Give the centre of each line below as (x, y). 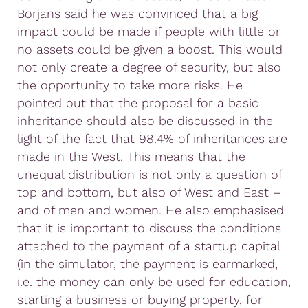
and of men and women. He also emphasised (151, 210)
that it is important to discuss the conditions (149, 228)
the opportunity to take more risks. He (130, 85)
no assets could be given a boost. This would (150, 49)
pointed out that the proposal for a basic (138, 102)
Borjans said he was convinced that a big (137, 13)
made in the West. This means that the (131, 156)
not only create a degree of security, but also (149, 67)
